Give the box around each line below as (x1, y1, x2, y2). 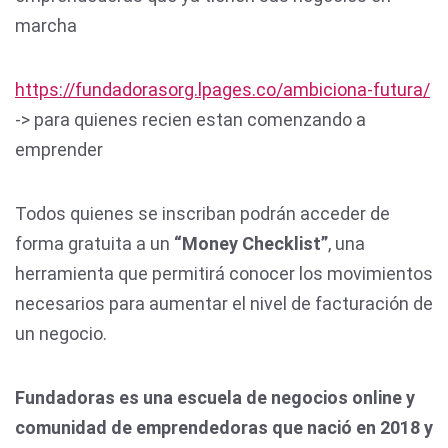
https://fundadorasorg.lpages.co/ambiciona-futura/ (15, 79, 430, 101)
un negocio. (15, 323, 107, 345)
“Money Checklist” (174, 233, 328, 255)
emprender (15, 139, 107, 161)
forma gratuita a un (15, 233, 174, 255)
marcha (15, 15, 77, 37)
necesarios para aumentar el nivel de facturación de (15, 293, 433, 315)
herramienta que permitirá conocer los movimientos (15, 263, 433, 285)
